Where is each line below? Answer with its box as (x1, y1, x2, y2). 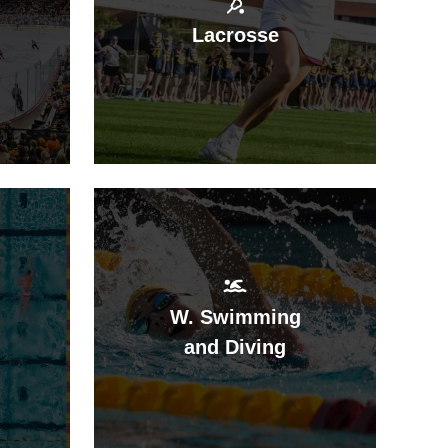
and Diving (184, 335, 286, 358)
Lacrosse (191, 23, 279, 46)
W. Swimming (169, 305, 301, 328)
